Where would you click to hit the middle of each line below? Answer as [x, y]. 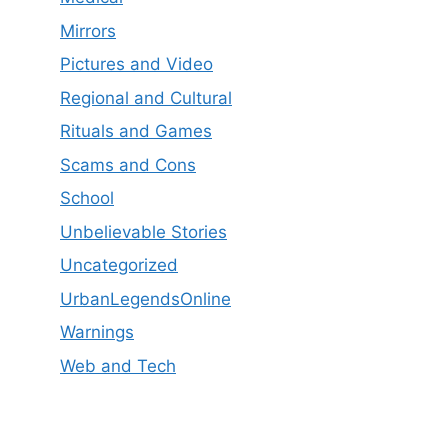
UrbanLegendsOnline [145, 298]
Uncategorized [119, 265]
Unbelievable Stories [143, 231]
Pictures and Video [136, 64]
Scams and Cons [128, 164]
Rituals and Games [136, 131]
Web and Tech [118, 365]
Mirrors [88, 30]
